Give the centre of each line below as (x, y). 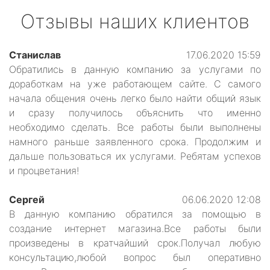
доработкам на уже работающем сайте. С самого (135, 83)
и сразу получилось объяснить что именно (135, 112)
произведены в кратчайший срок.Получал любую (135, 243)
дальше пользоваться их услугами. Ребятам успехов (135, 156)
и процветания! (44, 170)
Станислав (35, 55)
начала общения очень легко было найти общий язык (135, 98)
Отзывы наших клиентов (135, 21)
